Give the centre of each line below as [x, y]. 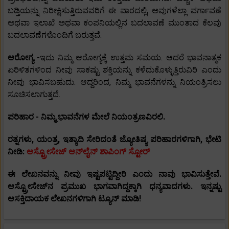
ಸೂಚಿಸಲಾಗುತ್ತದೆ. [34, 95]
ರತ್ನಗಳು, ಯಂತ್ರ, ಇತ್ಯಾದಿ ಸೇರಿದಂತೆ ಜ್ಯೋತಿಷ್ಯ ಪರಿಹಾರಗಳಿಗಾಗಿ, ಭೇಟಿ [114, 140]
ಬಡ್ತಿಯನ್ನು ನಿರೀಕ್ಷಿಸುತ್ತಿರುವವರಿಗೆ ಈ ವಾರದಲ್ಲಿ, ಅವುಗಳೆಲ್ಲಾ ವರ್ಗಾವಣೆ [114, 11]
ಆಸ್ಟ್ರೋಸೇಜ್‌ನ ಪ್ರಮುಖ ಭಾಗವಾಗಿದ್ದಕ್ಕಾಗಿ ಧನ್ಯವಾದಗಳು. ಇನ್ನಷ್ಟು [114, 187]
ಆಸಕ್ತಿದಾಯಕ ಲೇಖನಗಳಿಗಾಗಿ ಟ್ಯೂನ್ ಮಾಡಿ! [74, 199]
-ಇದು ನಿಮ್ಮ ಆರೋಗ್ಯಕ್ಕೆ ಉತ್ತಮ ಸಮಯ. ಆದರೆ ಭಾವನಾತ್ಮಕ [129, 58]
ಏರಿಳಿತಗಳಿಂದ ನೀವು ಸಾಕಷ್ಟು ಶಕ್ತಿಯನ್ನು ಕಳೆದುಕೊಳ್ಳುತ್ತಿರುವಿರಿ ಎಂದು [114, 70]
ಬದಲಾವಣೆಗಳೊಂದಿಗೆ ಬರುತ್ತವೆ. [55, 35]
